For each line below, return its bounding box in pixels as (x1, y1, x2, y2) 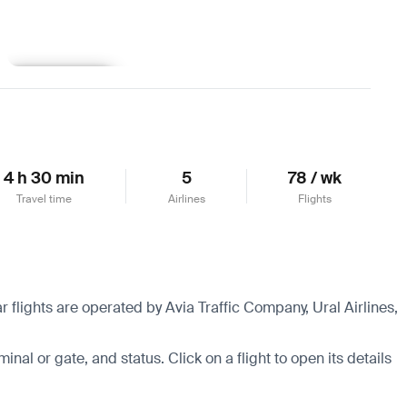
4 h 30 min (4, 166, 85, 189)
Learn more (25, 74, 95, 90)
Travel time (16, 191, 73, 206)
